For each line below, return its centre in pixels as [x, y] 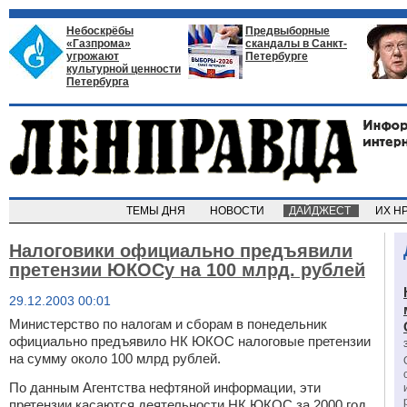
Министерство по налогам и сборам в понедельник [168, 324]
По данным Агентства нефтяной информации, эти [165, 387]
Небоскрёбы [100, 31]
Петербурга [98, 82]
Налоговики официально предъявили [181, 251]
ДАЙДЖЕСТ [321, 211]
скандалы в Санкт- [296, 44]
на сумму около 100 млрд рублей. [115, 358]
